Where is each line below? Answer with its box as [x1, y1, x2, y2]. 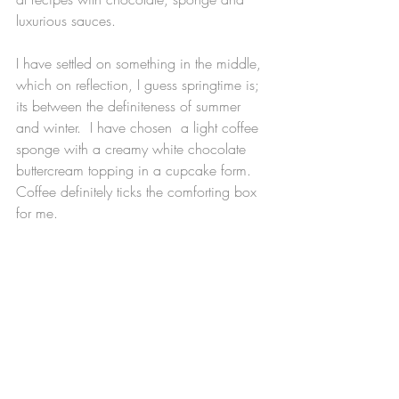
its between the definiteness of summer [16, 96, 245, 116]
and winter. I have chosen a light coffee [16, 118, 263, 137]
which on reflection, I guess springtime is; [16, 75, 264, 94]
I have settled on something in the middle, [16, 53, 265, 73]
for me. [16, 203, 58, 223]
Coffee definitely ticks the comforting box [16, 182, 261, 201]
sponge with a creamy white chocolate [16, 139, 250, 159]
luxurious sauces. [16, 11, 116, 30]
